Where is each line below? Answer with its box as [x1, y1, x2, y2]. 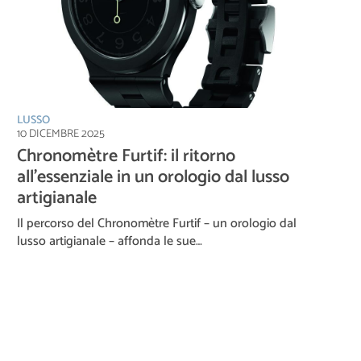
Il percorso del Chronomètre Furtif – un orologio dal [17, 212, 297, 234]
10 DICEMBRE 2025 [17, 124, 105, 143]
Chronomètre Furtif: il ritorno [17, 141, 235, 171]
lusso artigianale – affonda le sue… [17, 230, 202, 252]
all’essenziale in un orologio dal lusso [17, 162, 289, 192]
